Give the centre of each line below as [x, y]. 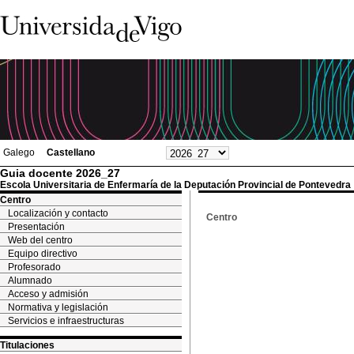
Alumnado [30, 281]
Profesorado [34, 267]
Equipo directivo [43, 254]
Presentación [36, 227]
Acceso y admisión [48, 294]
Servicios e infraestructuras [66, 321]
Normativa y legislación [58, 307]
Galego [19, 153]
